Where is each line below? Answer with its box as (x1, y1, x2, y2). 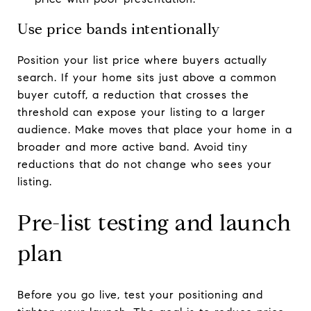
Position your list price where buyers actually (17, 53, 267, 67)
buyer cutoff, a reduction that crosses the (17, 87, 249, 101)
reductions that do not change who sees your (17, 157, 272, 171)
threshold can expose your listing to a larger (17, 105, 266, 119)
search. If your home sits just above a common (17, 70, 277, 84)
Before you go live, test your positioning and (17, 287, 263, 301)
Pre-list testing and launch (17, 208, 292, 237)
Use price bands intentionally (17, 19, 221, 38)
